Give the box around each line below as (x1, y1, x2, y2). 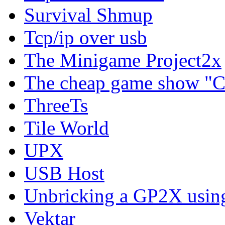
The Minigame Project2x (24, 49, 221, 71)
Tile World (24, 117, 109, 139)
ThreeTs (24, 94, 88, 116)
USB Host (24, 162, 104, 184)
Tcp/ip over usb (24, 26, 147, 48)
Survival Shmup (24, 4, 153, 26)
